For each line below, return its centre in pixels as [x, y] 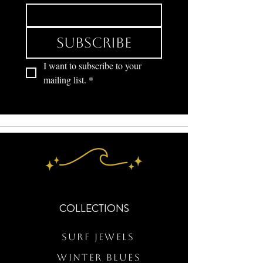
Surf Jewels [98, 237]
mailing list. [65, 80]
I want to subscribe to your [92, 66]
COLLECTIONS [94, 208]
